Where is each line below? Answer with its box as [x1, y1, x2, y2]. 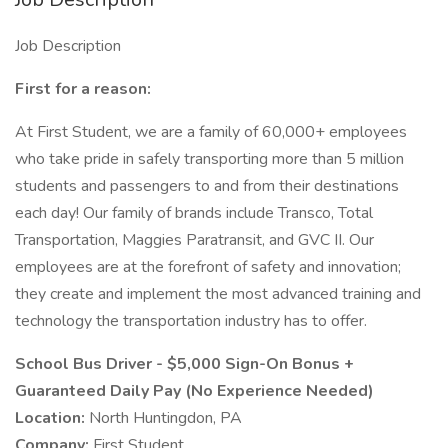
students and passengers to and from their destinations [15, 175, 399, 197]
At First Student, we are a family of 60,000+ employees [15, 121, 407, 143]
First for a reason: [15, 78, 151, 100]
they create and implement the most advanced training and [15, 283, 421, 305]
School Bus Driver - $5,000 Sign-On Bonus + [15, 353, 354, 375]
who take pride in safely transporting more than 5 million [15, 148, 404, 170]
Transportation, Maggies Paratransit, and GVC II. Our [15, 229, 374, 251]
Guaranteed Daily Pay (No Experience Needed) [15, 380, 374, 402]
